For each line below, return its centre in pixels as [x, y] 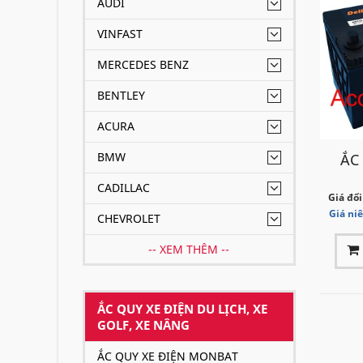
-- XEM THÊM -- [189, 249]
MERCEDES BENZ [143, 64]
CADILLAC [124, 188]
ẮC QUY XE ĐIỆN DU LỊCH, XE [182, 309]
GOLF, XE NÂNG [143, 325]
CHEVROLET [129, 218]
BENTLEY [121, 95]
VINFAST [120, 34]
